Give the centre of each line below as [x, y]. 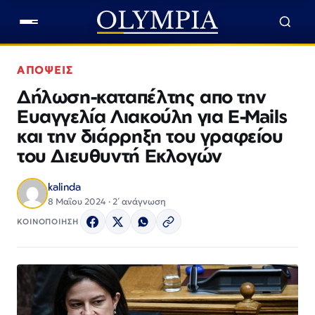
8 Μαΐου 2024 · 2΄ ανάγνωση [107, 201]
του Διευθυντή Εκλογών [120, 155]
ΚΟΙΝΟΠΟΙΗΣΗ [48, 221]
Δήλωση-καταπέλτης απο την [142, 96]
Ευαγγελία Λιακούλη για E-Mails [152, 116]
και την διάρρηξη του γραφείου [150, 136]
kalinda [64, 187]
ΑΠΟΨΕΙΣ [45, 70]
